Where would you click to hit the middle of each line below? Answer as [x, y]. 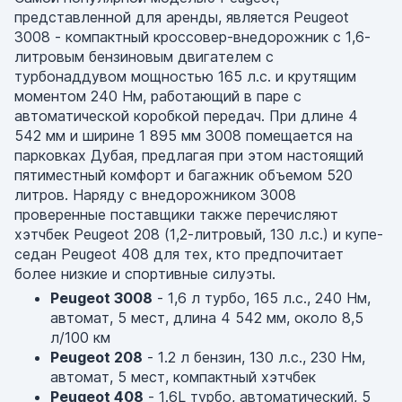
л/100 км [80, 337]
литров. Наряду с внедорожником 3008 [155, 195]
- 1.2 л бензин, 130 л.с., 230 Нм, [254, 357]
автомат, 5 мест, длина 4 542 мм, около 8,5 [207, 318]
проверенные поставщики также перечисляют [176, 214]
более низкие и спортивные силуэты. [145, 274]
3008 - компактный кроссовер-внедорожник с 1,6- [192, 37]
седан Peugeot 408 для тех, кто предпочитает [179, 254]
